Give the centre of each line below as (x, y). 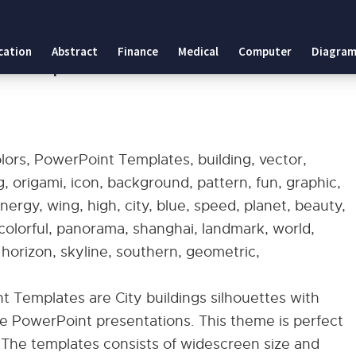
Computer (265, 51)
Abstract (75, 51)
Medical (198, 51)
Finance (138, 51)
